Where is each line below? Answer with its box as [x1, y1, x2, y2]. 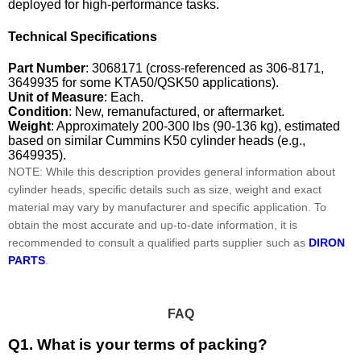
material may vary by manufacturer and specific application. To [8, 200, 326, 214]
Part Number [8, 60, 85, 75]
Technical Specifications [8, 29, 157, 44]
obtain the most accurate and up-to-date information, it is [8, 218, 297, 231]
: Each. [104, 89, 143, 104]
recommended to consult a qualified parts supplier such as [8, 235, 309, 249]
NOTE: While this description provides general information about [8, 164, 335, 178]
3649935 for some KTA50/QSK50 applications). [8, 75, 279, 89]
